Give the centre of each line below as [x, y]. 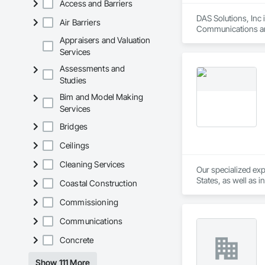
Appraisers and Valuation [105, 40]
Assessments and [93, 69]
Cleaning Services [93, 164]
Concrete [77, 240]
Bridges [74, 127]
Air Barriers [80, 22]
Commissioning [89, 202]
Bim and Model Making [102, 97]
